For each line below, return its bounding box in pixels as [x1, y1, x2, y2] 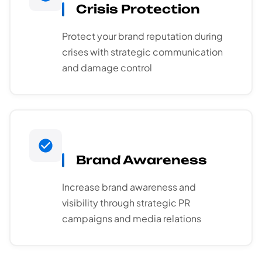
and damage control [62, 61, 152, 74]
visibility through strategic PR [62, 196, 190, 209]
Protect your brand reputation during [62, 30, 223, 43]
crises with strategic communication [62, 46, 223, 58]
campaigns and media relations [62, 212, 201, 225]
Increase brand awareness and [62, 181, 196, 194]
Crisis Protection [76, 2, 200, 17]
